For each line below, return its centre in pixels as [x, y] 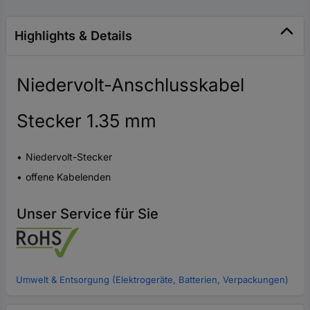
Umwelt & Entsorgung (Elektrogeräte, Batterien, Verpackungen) [152, 279]
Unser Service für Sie [88, 213]
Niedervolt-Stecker [69, 156]
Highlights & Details [73, 35]
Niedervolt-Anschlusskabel [130, 84]
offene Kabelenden [68, 176]
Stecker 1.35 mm [86, 120]
